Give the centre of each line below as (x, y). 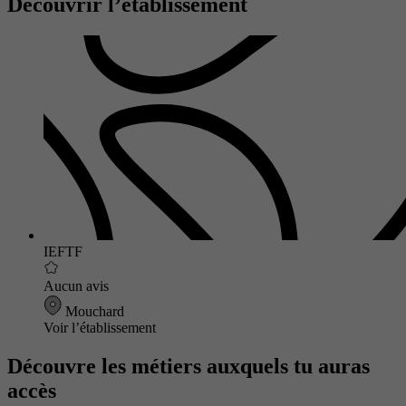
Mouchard (93, 312)
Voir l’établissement (100, 328)
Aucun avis (76, 286)
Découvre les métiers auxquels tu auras (188, 366)
